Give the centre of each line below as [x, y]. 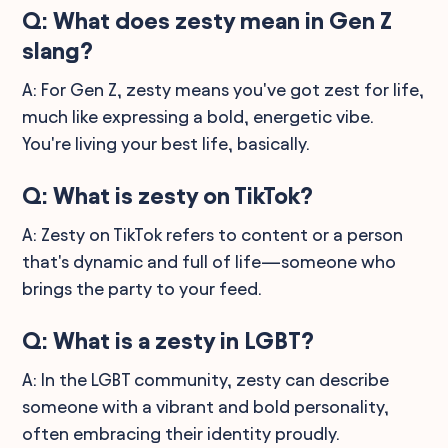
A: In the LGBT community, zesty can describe [206, 379]
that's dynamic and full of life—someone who [209, 261]
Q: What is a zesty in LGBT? [168, 340]
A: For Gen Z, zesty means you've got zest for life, [223, 89]
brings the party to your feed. [142, 288]
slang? [58, 50]
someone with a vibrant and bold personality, [206, 406]
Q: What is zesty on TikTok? [168, 195]
